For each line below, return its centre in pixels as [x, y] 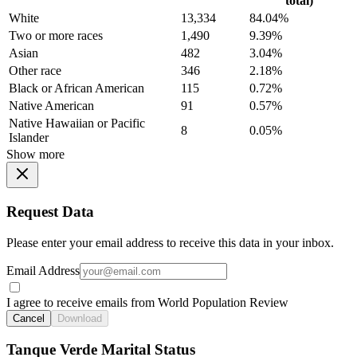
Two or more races [56, 36]
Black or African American [76, 88]
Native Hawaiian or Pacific [77, 124]
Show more [35, 155]
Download [80, 318]
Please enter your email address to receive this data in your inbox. [170, 242]
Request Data [50, 212]
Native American [51, 106]
